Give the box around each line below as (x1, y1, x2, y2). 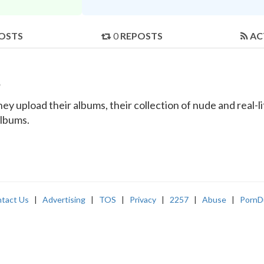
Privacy (130, 194, 156, 205)
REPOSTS (120, 30, 163, 42)
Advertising (42, 194, 85, 205)
